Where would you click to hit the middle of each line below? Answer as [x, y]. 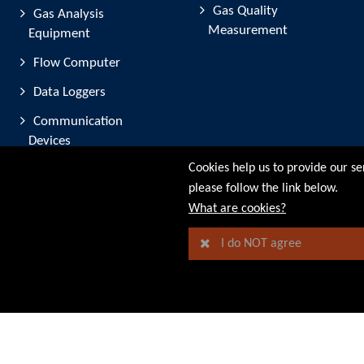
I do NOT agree [261, 244]
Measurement [248, 30]
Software [58, 170]
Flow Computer [77, 63]
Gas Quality [245, 11]
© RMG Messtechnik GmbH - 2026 [64, 206]
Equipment [59, 34]
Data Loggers [69, 92]
